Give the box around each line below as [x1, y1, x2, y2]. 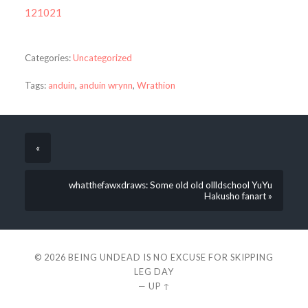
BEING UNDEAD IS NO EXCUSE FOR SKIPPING [68, 251, 274, 263]
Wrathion [136, 80, 175, 91]
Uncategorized [72, 52, 132, 63]
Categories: [24, 52, 71, 63]
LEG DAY [134, 265, 174, 277]
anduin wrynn [78, 80, 133, 91]
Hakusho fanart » [204, 190, 273, 202]
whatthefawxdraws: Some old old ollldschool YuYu [69, 179, 273, 191]
